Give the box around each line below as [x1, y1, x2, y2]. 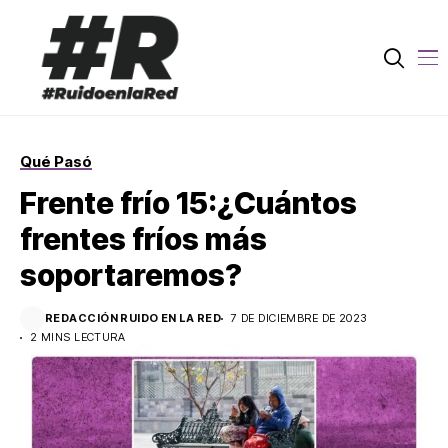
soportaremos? [20, 257, 242, 294]
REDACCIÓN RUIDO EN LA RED [45, 311, 221, 326]
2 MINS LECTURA [30, 330, 126, 345]
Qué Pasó [20, 152, 92, 172]
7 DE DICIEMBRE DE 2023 [231, 311, 367, 326]
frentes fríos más [20, 221, 267, 258]
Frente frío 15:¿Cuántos [20, 185, 357, 222]
